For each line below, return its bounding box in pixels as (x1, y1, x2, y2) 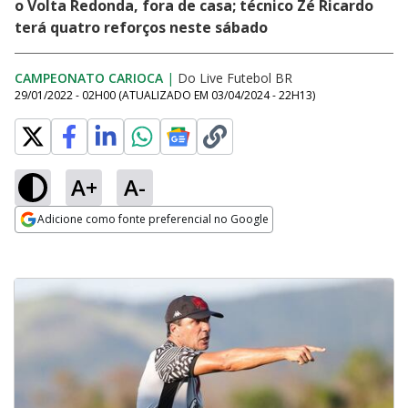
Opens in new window (15, 234, 163, 254)
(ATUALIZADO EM (118, 87, 211, 103)
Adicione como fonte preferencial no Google (37, 211, 269, 227)
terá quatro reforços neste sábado (15, 17, 268, 37)
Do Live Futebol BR (178, 69, 292, 87)
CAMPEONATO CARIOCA (15, 69, 163, 87)
